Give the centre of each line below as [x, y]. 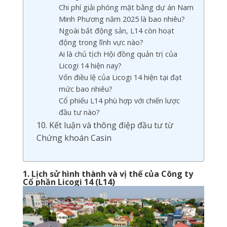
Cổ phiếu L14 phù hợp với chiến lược [119, 101]
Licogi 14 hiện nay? [90, 66]
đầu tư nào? [79, 112]
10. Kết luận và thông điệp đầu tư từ [105, 125]
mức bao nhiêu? [85, 89]
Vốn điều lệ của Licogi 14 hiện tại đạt [120, 77]
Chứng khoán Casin [74, 138]
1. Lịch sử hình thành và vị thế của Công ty [108, 174]
